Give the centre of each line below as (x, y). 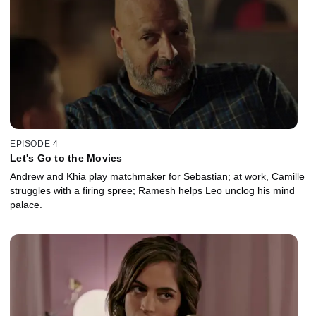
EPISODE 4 (34, 144)
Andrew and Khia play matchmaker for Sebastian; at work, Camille (157, 177)
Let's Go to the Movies (66, 158)
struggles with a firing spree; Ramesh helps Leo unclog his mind (152, 191)
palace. (26, 205)
